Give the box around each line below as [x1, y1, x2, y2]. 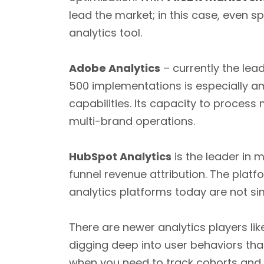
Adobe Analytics [69, 61, 160, 75]
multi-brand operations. [69, 114, 195, 128]
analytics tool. [69, 25, 142, 40]
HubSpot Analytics [69, 149, 171, 164]
